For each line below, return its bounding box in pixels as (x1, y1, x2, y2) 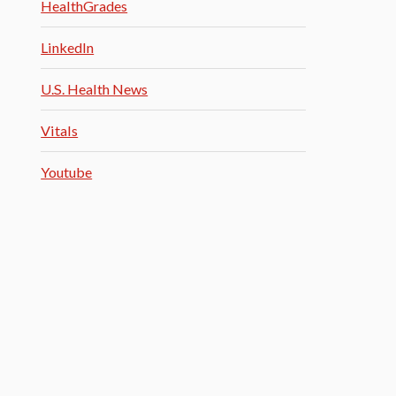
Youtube (41, 164, 93, 180)
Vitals (41, 122, 79, 139)
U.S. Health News (41, 80, 148, 97)
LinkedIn (41, 39, 95, 56)
